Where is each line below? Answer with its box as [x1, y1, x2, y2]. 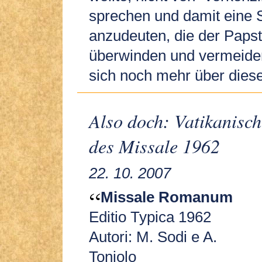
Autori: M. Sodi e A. [89, 227, 217, 246]
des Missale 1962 [89, 133, 220, 158]
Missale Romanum [101, 188, 233, 206]
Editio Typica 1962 [89, 208, 211, 226]
